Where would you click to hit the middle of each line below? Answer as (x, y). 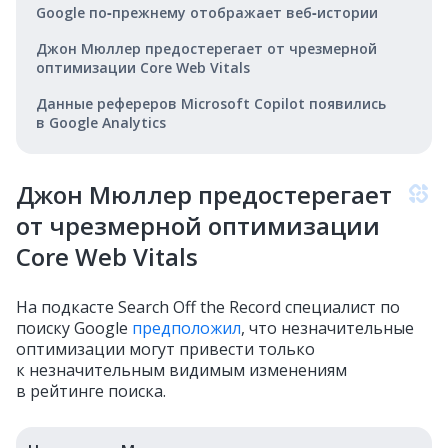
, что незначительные (327, 328)
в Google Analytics (101, 123)
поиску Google (74, 328)
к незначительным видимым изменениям (181, 370)
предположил (186, 328)
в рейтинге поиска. (91, 391)
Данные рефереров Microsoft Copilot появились (211, 104)
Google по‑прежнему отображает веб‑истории (207, 13)
